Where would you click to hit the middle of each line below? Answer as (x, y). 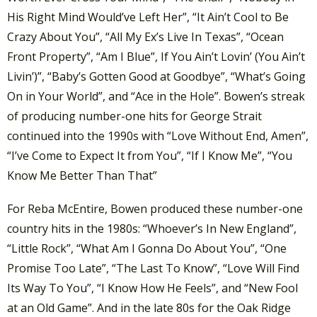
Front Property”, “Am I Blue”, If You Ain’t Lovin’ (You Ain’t (156, 56)
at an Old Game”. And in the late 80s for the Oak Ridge (149, 307)
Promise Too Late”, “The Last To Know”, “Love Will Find (153, 268)
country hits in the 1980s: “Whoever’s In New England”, (152, 228)
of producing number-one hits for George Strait (134, 116)
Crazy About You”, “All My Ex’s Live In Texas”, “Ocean (145, 36)
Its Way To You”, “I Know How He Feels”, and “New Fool (152, 288)
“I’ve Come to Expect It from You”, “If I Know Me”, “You (150, 155)
